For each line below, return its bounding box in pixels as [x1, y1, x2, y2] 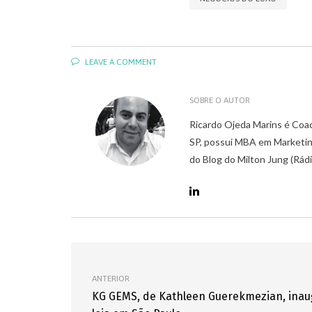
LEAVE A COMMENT [83, 57, 157, 67]
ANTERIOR [92, 274, 130, 283]
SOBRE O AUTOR [189, 95, 250, 105]
